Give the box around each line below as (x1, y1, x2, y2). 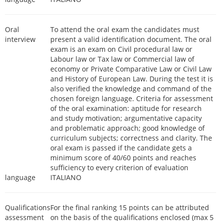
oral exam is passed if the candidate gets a (50, 143, 192, 152)
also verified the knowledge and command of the (50, 84, 212, 93)
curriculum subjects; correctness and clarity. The (50, 133, 212, 143)
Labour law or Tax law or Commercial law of (50, 54, 194, 64)
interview (5, 35, 36, 44)
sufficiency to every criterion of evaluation (50, 163, 188, 172)
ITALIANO (50, 173, 81, 182)
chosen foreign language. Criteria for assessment (50, 94, 213, 103)
